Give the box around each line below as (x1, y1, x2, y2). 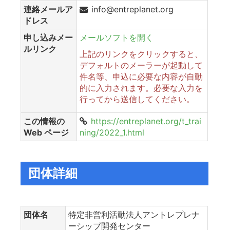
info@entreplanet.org (91, 4, 174, 14)
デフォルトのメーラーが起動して (80, 60, 203, 70)
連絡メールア (24, 4, 73, 14)
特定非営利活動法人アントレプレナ (68, 209, 200, 220)
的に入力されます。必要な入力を (80, 82, 203, 93)
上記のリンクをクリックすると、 (80, 48, 203, 59)
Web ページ (24, 127, 69, 138)
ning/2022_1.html (80, 127, 144, 138)
